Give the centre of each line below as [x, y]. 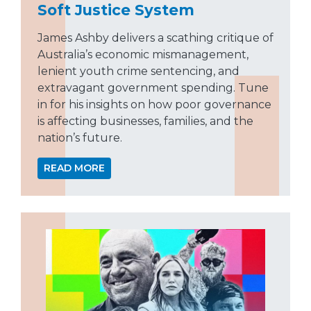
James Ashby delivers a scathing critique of [155, 38]
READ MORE [74, 168]
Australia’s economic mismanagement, [143, 55]
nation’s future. [80, 138]
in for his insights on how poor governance [154, 105]
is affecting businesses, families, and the [145, 121]
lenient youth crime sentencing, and [138, 72]
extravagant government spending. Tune [153, 88]
